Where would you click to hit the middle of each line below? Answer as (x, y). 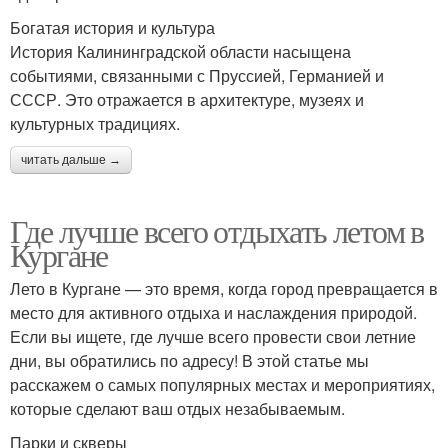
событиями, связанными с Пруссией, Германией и (197, 75)
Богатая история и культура (112, 27)
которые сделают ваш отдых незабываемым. (177, 408)
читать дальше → (71, 160)
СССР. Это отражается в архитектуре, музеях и (187, 99)
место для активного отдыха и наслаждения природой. (213, 312)
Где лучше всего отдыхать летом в (217, 230)
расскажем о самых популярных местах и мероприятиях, (222, 384)
